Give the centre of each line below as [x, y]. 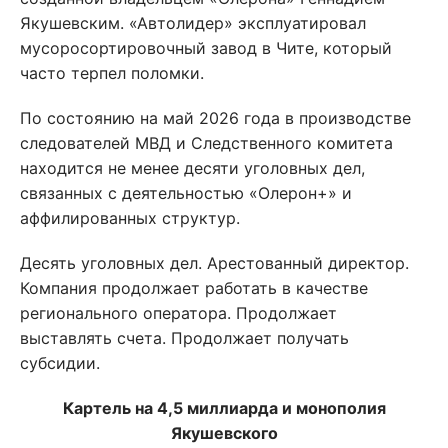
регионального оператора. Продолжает [178, 313]
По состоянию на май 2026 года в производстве [215, 118]
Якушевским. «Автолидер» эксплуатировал [193, 23]
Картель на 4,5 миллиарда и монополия [224, 408]
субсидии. [60, 363]
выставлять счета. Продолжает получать [184, 338]
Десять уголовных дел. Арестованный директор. [214, 263]
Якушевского [224, 433]
